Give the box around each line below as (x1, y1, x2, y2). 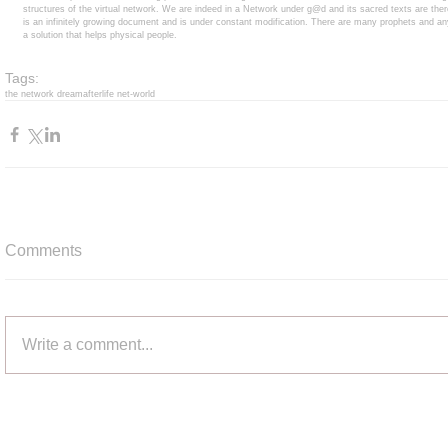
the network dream (5, 89, 83, 99)
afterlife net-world (83, 89, 155, 99)
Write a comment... (22, 336, 153, 353)
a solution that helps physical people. (23, 30, 180, 40)
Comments (5, 242, 82, 259)
